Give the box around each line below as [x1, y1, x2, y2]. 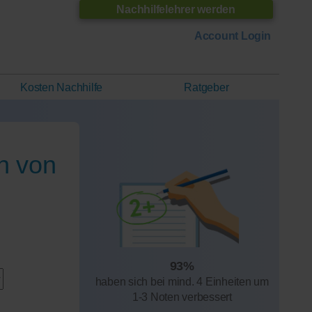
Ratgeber [184, 81, 229, 93]
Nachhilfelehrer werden [116, 3, 235, 15]
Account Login [194, 30, 271, 42]
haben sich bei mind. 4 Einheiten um [95, 275, 269, 288]
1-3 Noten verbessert [132, 290, 232, 303]
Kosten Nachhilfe [20, 81, 103, 93]
